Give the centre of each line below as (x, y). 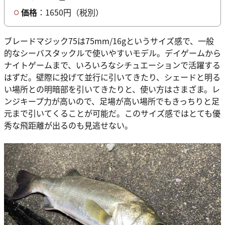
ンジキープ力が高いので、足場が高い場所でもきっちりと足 (112, 101)
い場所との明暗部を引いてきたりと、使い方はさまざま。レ (112, 89)
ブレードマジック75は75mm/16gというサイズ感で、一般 (109, 41)
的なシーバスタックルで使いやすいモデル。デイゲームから (113, 53)
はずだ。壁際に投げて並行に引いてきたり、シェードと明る (112, 77)
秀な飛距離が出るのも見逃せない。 (69, 125)
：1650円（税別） (71, 12)
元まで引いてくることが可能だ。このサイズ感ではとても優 (112, 113)
